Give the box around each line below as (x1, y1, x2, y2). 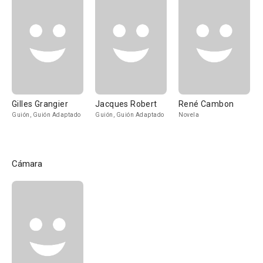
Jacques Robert (95, 99, 157, 109)
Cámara (12, 159, 42, 169)
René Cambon (178, 99, 234, 109)
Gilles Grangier (12, 99, 68, 109)
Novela (178, 112, 199, 118)
